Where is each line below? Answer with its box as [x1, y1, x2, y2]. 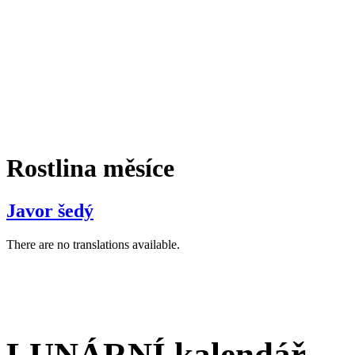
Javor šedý [6, 200, 94, 221]
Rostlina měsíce [6, 154, 174, 183]
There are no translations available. [6, 237, 180, 251]
